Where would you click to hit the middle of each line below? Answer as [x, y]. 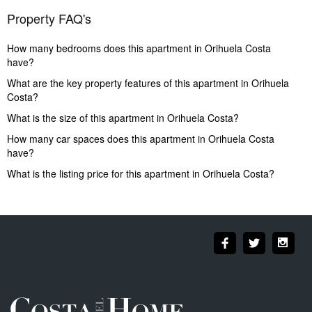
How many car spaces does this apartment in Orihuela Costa [141, 139]
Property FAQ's [49, 18]
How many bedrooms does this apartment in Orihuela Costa [139, 48]
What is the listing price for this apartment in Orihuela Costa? [141, 174]
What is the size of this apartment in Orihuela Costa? [123, 118]
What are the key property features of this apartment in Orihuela [148, 83]
